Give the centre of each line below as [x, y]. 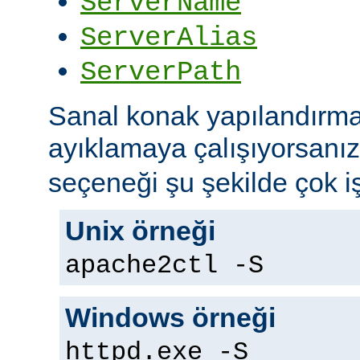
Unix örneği [140, 231]
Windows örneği [170, 318]
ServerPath [161, 73]
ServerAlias [169, 38]
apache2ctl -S [164, 266]
